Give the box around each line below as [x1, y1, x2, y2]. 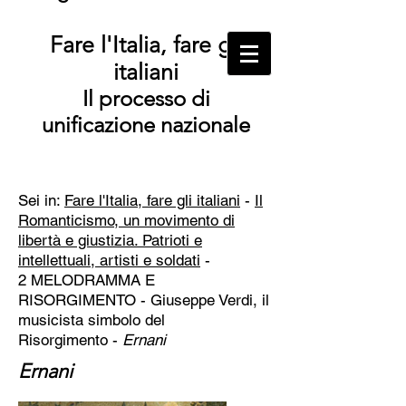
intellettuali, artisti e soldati [18, 251, 200, 269]
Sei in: [18, 191, 64, 209]
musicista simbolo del [18, 311, 165, 329]
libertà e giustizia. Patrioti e [18, 231, 202, 249]
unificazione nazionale [42, 111, 250, 138]
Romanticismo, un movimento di [18, 211, 235, 229]
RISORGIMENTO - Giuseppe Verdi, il [18, 291, 269, 309]
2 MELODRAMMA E [18, 271, 155, 289]
